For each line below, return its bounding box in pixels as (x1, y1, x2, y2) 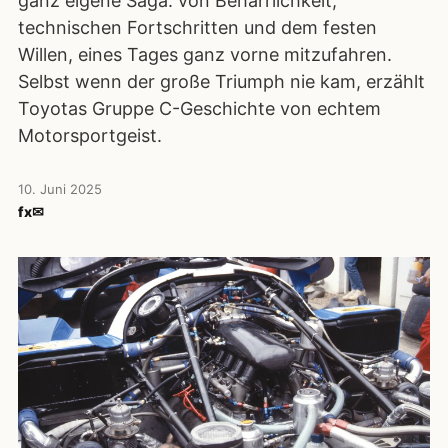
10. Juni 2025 (18, 181, 102, 197)
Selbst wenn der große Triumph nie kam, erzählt (18, 71, 425, 92)
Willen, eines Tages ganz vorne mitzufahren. (18, 44, 392, 65)
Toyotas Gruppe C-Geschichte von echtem (18, 98, 381, 119)
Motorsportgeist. (18, 125, 162, 146)
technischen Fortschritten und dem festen (18, 17, 377, 38)
